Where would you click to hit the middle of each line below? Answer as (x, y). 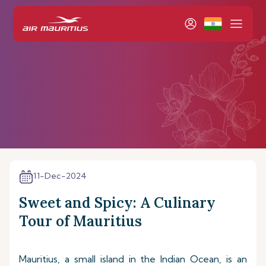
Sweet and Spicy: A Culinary (117, 203)
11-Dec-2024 (60, 176)
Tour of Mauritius (80, 221)
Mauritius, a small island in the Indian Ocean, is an (133, 259)
